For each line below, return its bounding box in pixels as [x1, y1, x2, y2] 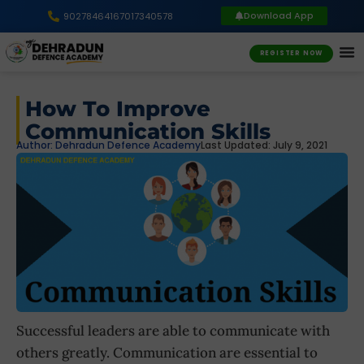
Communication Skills [25, 118, 271, 145]
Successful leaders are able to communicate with [16, 321, 330, 340]
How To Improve [25, 95, 210, 122]
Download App [244, 9, 314, 22]
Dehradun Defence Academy [53, 137, 201, 152]
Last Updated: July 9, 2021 [201, 137, 327, 152]
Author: [16, 137, 53, 152]
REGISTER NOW [259, 48, 323, 58]
